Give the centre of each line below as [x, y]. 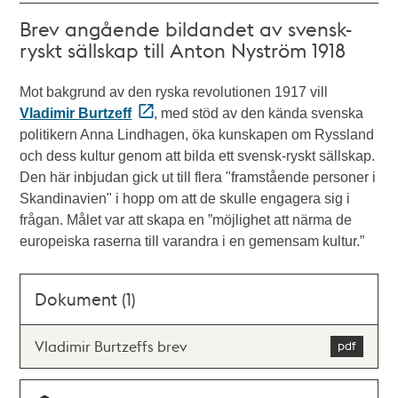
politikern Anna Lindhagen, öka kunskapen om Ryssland [197, 134]
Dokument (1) [86, 298]
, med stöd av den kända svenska [259, 113]
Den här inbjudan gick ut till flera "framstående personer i [198, 177]
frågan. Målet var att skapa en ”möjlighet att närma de [186, 219]
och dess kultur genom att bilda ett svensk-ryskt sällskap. [198, 155]
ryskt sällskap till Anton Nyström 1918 [183, 49]
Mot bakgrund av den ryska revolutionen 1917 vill [174, 92]
